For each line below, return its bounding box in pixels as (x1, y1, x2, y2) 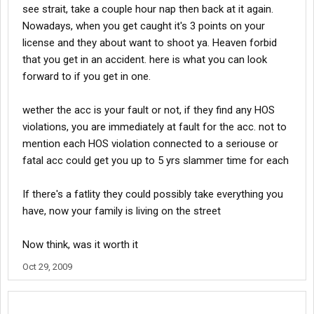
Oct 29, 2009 (22, 261, 72, 272)
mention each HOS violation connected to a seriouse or (22, 137, 278, 150)
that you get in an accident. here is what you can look (22, 53, 267, 66)
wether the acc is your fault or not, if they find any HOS (22, 104, 275, 116)
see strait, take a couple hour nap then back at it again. (22, 3, 273, 15)
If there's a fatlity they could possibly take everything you (22, 188, 283, 200)
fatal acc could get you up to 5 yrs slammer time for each (22, 154, 289, 167)
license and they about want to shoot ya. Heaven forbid (22, 36, 277, 49)
